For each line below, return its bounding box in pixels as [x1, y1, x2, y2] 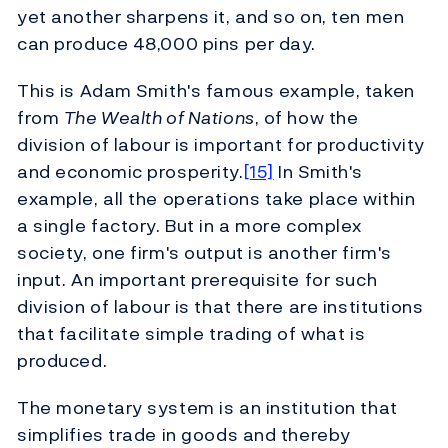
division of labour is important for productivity [17, 131, 425, 159]
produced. [17, 347, 108, 375]
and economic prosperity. [17, 158, 244, 186]
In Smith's [273, 158, 363, 186]
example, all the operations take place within [17, 185, 416, 213]
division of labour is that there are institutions [17, 293, 424, 321]
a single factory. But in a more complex [17, 212, 362, 240]
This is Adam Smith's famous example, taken [17, 77, 415, 105]
